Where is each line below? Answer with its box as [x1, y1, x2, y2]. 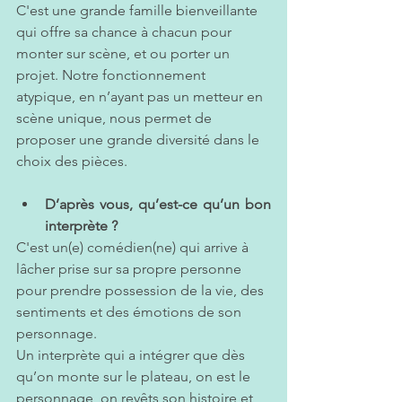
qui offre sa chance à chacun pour [16, 23, 235, 41]
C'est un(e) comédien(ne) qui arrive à [16, 239, 252, 257]
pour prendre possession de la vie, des [16, 282, 267, 300]
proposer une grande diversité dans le [16, 131, 263, 149]
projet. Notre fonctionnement [16, 66, 209, 84]
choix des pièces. [16, 153, 127, 170]
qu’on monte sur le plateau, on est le [16, 368, 254, 386]
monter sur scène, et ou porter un [16, 45, 233, 63]
